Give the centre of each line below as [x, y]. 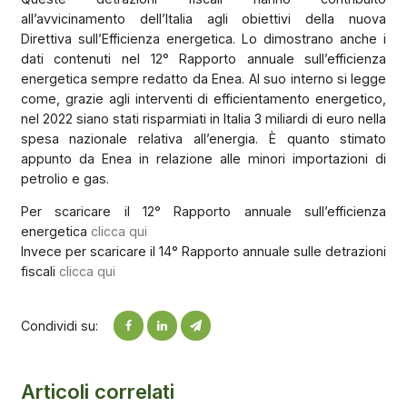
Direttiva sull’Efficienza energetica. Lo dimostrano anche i [203, 38]
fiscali [40, 272]
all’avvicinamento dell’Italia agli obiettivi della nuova [203, 18]
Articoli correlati [97, 392]
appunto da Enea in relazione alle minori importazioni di [203, 158]
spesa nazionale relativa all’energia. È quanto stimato [203, 138]
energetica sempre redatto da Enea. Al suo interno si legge [203, 78]
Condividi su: [59, 325]
